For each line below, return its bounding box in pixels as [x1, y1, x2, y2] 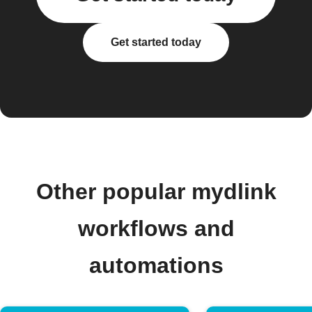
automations [88, 253, 224, 278]
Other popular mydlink [36, 179, 276, 204]
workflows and [77, 216, 235, 241]
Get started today [111, 36, 201, 48]
